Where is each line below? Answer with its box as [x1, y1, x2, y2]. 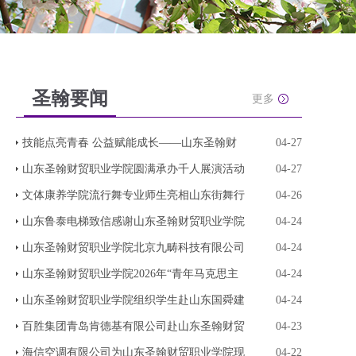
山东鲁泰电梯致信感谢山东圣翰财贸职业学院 [22, 215, 245, 227]
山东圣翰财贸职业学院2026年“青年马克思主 [22, 268, 238, 280]
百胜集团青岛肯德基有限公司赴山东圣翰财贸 [22, 320, 245, 332]
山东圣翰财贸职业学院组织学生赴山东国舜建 [22, 294, 245, 306]
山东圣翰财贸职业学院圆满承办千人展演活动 [22, 163, 245, 175]
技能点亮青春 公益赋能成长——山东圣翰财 [22, 137, 237, 149]
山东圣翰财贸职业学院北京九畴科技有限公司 [22, 242, 245, 253]
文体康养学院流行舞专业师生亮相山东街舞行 [22, 189, 245, 201]
